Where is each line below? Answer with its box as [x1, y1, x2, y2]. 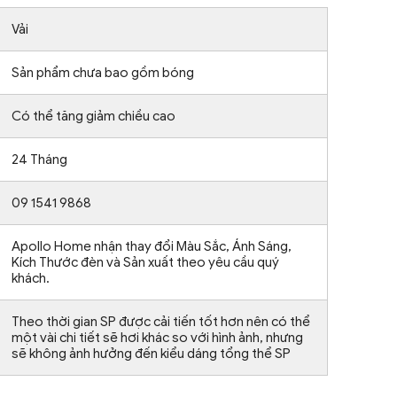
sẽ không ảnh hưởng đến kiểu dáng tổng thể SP [12, 345, 292, 362]
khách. [12, 269, 51, 286]
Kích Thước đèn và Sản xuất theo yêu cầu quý [12, 253, 280, 270]
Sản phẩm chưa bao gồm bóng [12, 64, 195, 81]
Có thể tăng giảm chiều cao [12, 107, 176, 124]
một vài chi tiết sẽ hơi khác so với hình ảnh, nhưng [12, 329, 304, 346]
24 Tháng [12, 151, 68, 167]
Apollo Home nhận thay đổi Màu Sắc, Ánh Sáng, [12, 237, 292, 254]
